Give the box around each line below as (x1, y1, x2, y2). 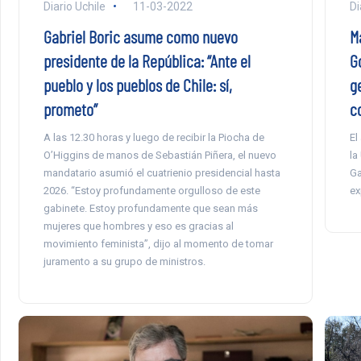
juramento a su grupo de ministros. (43, 255, 205, 268)
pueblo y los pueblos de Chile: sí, (43, 73, 232, 95)
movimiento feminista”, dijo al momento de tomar (43, 237, 273, 250)
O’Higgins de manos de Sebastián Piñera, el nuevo (43, 148, 276, 161)
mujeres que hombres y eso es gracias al (43, 219, 234, 232)
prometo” (43, 98, 98, 119)
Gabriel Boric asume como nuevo (43, 25, 238, 47)
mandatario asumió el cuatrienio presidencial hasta (43, 166, 280, 179)
